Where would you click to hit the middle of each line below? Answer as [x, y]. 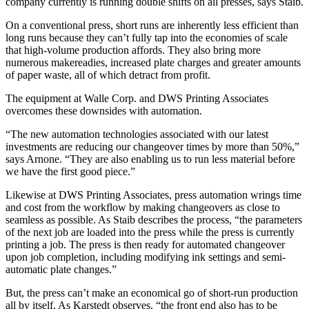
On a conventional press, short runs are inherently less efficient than [152, 26]
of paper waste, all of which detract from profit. [108, 75]
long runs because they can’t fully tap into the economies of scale [147, 38]
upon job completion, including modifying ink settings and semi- [146, 257]
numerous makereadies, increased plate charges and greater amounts [153, 63]
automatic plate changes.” [61, 270]
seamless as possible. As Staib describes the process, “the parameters [154, 220]
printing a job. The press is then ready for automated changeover [145, 245]
